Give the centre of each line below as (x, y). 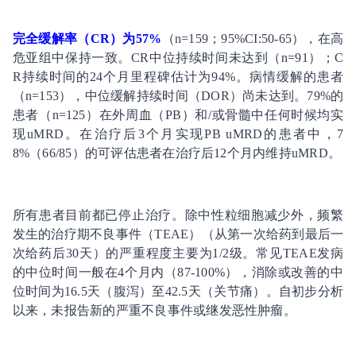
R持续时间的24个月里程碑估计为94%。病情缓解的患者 (178, 76)
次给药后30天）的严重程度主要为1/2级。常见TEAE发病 (178, 253)
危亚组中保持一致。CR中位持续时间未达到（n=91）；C (178, 57)
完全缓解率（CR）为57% (87, 38)
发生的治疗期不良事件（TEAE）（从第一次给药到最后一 (178, 234)
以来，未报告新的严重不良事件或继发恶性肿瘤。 (154, 310)
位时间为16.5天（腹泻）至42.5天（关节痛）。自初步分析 (178, 291)
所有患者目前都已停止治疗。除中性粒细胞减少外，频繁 (178, 215)
